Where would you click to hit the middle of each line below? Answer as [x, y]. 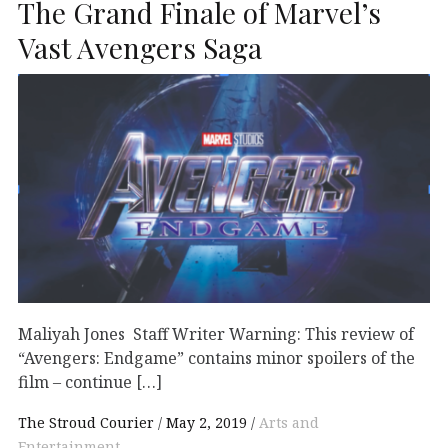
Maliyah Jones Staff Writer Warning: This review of [216, 333]
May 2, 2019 [206, 423]
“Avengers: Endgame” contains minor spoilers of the [216, 357]
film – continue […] [90, 381]
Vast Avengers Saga [140, 47]
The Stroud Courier [88, 423]
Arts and [289, 423]
